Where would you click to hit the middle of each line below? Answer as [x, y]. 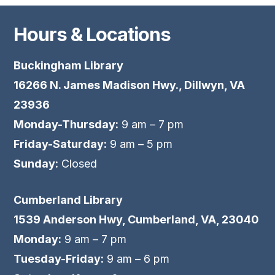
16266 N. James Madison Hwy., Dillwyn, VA [130, 85]
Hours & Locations [92, 34]
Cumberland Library [68, 200]
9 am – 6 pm [137, 259]
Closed [78, 164]
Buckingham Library [69, 66]
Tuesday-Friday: [59, 259]
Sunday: [36, 164]
